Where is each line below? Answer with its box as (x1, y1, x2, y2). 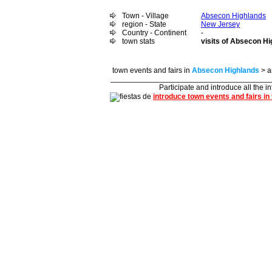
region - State (122, 20, 166, 29)
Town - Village (122, 12, 169, 20)
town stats (122, 37, 155, 46)
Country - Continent (122, 29, 186, 37)
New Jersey (201, 20, 240, 29)
